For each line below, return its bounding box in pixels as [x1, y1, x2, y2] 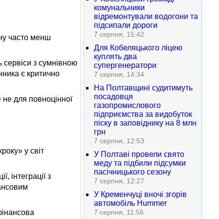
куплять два [94, 52, 137, 61]
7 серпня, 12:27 [94, 177, 144, 185]
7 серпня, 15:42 [94, 30, 144, 38]
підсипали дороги [94, 21, 157, 29]
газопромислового [94, 101, 161, 109]
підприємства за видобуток [94, 110, 192, 118]
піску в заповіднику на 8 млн [94, 119, 197, 127]
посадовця [94, 92, 133, 101]
